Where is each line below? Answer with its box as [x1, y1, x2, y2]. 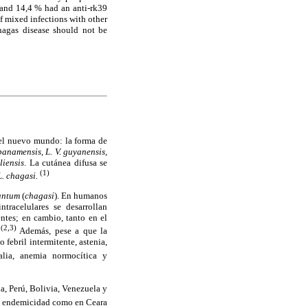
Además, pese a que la [16, 225, 108, 236]
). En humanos [54, 190, 107, 201]
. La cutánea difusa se [24, 157, 107, 168]
